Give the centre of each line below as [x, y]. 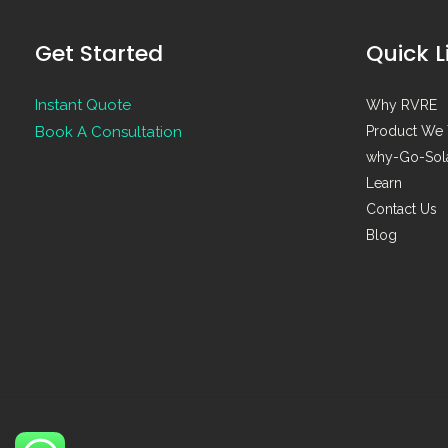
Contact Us [401, 209]
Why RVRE [401, 105]
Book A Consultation [108, 132]
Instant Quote [83, 105]
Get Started [99, 53]
